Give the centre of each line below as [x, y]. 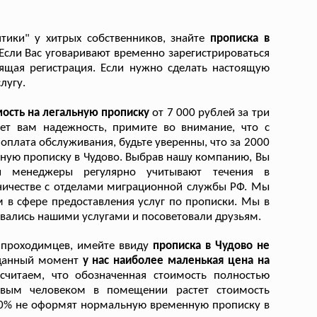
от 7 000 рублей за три [211, 113]
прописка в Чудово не [211, 246]
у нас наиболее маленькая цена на [174, 260]
